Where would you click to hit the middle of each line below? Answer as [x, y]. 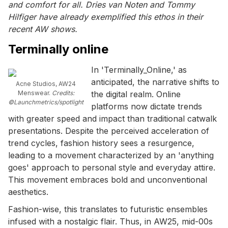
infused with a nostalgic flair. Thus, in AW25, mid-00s [110, 221]
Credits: [63, 93]
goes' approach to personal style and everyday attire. [112, 167]
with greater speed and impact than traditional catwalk [112, 118]
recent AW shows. [43, 29]
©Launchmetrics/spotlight [46, 102]
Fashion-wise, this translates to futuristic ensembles [108, 209]
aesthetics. [28, 192]
